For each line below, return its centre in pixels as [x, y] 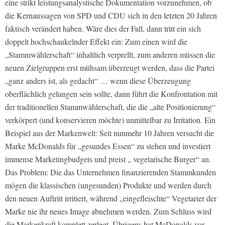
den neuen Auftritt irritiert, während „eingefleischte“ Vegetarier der [111, 198]
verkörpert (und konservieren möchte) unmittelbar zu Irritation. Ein [110, 120]
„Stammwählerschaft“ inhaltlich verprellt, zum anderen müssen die [110, 55]
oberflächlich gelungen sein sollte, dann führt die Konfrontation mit [111, 94]
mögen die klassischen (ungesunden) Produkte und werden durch [108, 185]
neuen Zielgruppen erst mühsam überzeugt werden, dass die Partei [110, 68]
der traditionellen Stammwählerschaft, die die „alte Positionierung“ [110, 107]
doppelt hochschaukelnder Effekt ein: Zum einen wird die [96, 42]
